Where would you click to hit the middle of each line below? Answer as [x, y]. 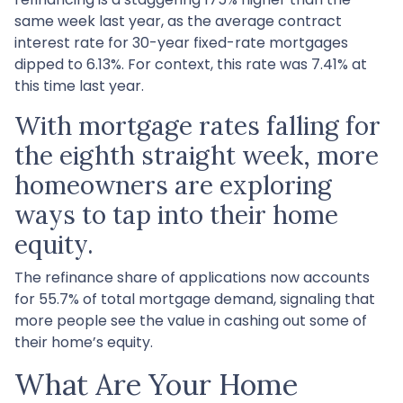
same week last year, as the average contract [178, 21]
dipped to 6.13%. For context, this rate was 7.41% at [191, 64]
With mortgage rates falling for [197, 125]
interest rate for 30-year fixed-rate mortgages [181, 42]
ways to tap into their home [176, 215]
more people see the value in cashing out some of [191, 320]
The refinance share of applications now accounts [192, 277]
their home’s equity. [85, 342]
